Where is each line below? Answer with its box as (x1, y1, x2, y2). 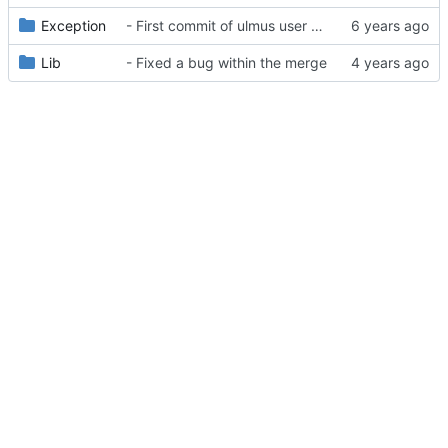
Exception (41, 17, 106, 35)
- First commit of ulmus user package (311, 17, 323, 35)
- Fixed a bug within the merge (126, 54, 327, 72)
